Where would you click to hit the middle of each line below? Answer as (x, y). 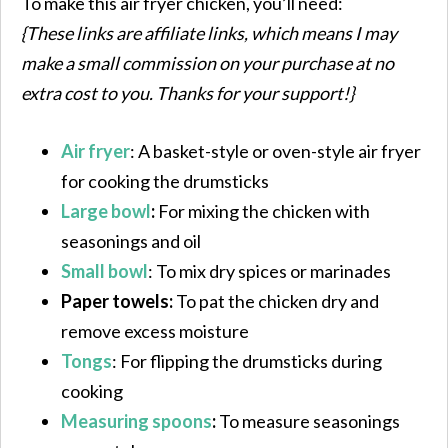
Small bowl (104, 270)
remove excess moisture (155, 330)
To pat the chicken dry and (276, 300)
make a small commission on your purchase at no (207, 62)
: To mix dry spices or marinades (269, 270)
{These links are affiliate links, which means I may (209, 32)
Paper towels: (117, 300)
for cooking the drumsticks (165, 180)
